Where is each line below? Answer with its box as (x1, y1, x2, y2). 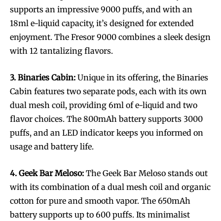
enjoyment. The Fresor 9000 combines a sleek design (10, 32, 211, 42)
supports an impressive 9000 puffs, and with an (10, 4, 192, 15)
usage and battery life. (10, 142, 94, 152)
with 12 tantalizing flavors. (10, 46, 113, 56)
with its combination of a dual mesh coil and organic (10, 182, 211, 192)
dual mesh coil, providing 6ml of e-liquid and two (10, 100, 197, 110)
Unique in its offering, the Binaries (75, 73, 208, 83)
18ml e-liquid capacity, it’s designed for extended (10, 18, 194, 29)
